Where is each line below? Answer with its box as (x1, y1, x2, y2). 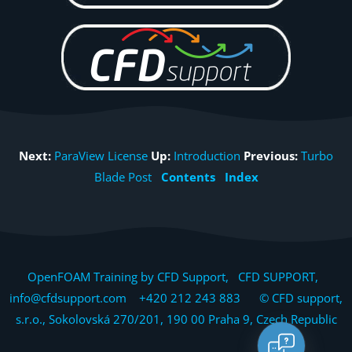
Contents (160, 168, 215, 185)
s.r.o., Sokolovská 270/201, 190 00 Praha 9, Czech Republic (15, 310, 337, 327)
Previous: (244, 147, 298, 163)
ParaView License (54, 147, 148, 163)
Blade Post (93, 168, 152, 185)
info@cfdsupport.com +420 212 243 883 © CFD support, (9, 289, 343, 306)
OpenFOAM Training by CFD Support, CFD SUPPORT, (27, 268, 324, 284)
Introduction (174, 147, 240, 163)
